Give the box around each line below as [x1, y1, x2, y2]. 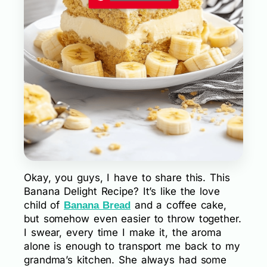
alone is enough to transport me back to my [24, 240, 240, 252]
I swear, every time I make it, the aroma [24, 226, 222, 238]
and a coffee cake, [130, 198, 227, 211]
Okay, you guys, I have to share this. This [24, 171, 230, 184]
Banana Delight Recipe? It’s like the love [24, 185, 220, 197]
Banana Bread [64, 199, 131, 211]
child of [24, 198, 64, 211]
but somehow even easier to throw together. [24, 212, 241, 225]
